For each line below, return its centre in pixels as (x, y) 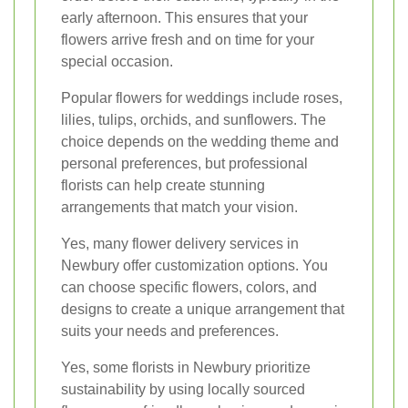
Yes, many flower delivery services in (180, 243)
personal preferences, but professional (184, 163)
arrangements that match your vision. (179, 207)
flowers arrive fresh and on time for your (188, 39)
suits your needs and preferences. (170, 331)
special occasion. (117, 61)
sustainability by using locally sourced (183, 389)
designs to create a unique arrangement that (203, 309)
